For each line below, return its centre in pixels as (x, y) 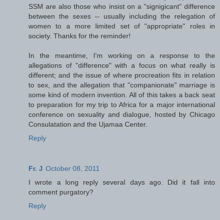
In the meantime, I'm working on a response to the (122, 55)
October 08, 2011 (73, 168)
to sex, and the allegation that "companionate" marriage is (122, 85)
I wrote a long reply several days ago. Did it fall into (122, 182)
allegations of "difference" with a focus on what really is (122, 65)
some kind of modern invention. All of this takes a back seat (122, 95)
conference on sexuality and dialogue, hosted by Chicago (122, 114)
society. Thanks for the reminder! (80, 36)
